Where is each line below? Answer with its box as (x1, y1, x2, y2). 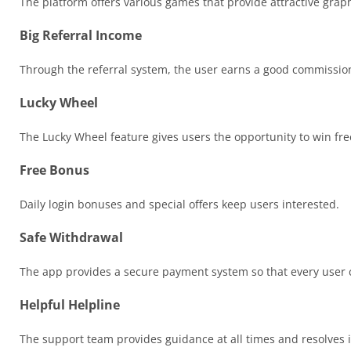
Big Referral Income (20, 27, 142, 45)
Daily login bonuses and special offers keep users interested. (20, 197, 339, 212)
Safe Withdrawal (20, 229, 123, 247)
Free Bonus (20, 161, 89, 179)
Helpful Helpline (20, 296, 120, 314)
